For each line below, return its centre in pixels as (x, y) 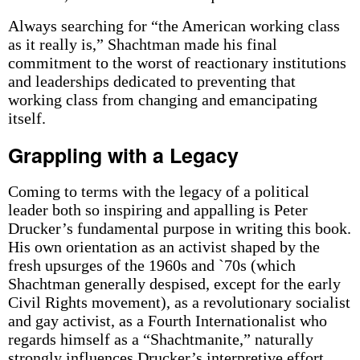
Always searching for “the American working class (174, 26)
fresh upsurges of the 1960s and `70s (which (151, 265)
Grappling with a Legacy (123, 155)
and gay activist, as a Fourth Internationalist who (167, 321)
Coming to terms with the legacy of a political (158, 191)
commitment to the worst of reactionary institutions (177, 63)
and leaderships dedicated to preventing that (151, 81)
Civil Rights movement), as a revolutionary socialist (179, 302)
